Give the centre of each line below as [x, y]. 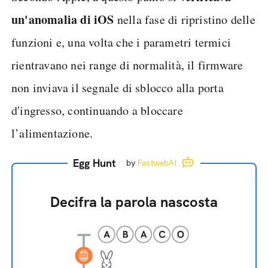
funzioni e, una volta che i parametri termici [121, 42]
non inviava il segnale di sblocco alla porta [118, 88]
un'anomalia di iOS [63, 19]
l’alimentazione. [52, 133]
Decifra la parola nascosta [134, 202]
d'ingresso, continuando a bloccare [97, 110]
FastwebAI [157, 163]
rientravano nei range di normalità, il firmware [127, 65]
